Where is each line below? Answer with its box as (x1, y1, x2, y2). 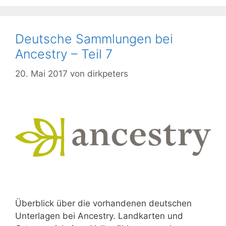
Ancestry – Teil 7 (15, 46, 112, 62)
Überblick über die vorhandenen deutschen (15, 198, 192, 208)
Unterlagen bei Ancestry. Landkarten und (15, 210, 183, 221)
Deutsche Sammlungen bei (15, 31, 173, 47)
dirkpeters (87, 68, 128, 79)
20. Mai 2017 (15, 68, 68, 79)
